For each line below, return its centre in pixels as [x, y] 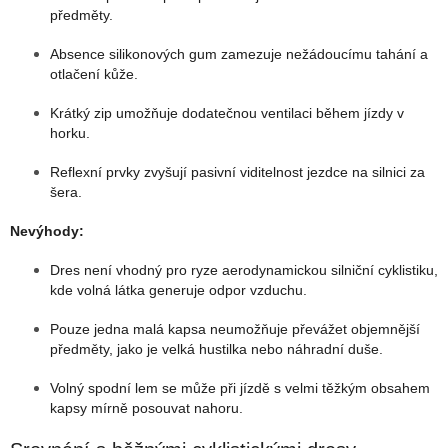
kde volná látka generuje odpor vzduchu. [178, 289]
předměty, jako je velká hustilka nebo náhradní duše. [216, 348]
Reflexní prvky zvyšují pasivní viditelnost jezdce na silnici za [237, 171]
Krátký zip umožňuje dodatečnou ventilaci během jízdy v [227, 112]
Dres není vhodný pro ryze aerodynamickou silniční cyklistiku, [244, 269]
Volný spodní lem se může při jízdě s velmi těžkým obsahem [240, 387]
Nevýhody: [47, 230]
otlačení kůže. [94, 73]
